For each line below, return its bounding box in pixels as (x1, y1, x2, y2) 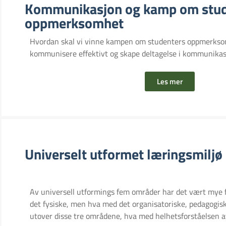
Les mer (156, 75, 183, 87)
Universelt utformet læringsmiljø (25, 143, 222, 165)
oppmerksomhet (25, 12, 124, 34)
